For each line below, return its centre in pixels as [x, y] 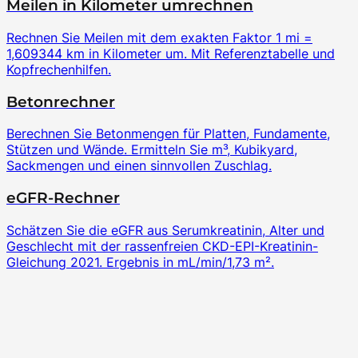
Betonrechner [61, 101]
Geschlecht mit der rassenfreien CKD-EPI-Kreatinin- [162, 246]
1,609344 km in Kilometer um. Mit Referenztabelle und [171, 53]
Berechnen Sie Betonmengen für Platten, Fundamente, [168, 134]
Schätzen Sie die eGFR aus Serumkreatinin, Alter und [165, 230]
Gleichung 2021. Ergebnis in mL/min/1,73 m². [140, 262]
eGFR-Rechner [63, 198]
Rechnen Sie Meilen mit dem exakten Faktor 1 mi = [159, 37]
